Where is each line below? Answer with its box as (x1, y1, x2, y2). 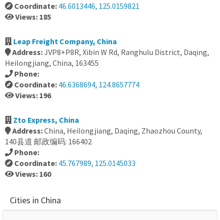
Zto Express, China (13, 115, 79, 125)
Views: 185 (15, 12, 51, 22)
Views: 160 (15, 169, 51, 179)
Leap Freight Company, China (13, 36, 117, 46)
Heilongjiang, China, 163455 (5, 58, 99, 68)
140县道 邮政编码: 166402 (5, 137, 92, 146)
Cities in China (10, 194, 61, 206)
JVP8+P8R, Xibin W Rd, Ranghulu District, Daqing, (44, 47, 209, 57)
